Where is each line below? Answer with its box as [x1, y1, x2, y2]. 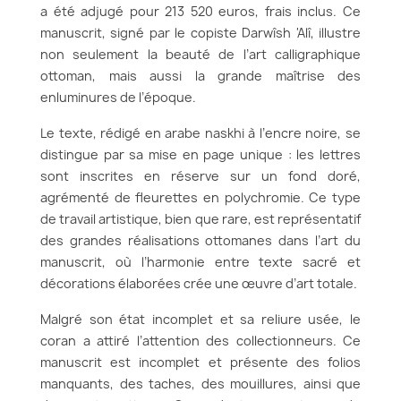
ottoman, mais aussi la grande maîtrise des [40, 67, 361, 84]
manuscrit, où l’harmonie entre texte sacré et [40, 253, 361, 270]
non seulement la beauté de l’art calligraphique [40, 46, 361, 63]
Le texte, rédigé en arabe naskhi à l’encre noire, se [40, 124, 361, 141]
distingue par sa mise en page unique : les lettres [40, 146, 361, 163]
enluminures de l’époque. [40, 89, 196, 106]
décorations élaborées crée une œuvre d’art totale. [40, 275, 357, 292]
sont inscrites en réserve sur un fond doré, [40, 167, 361, 184]
